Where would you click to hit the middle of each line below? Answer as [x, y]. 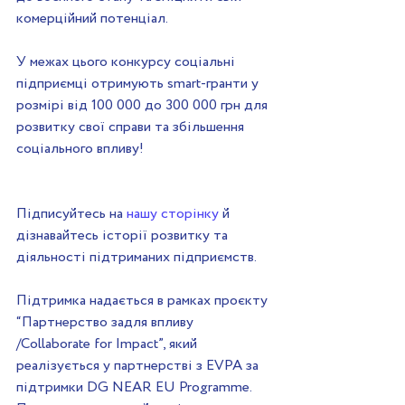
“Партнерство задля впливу [107, 323]
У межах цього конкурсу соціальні [127, 62]
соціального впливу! [80, 149]
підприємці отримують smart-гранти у [139, 84]
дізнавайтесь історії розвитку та [124, 236]
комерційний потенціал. [92, 19]
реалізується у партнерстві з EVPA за [139, 366]
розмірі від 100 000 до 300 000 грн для [144, 106]
